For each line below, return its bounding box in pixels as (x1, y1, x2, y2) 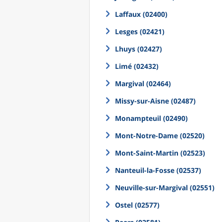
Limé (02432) (115, 61, 159, 71)
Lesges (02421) (115, 27, 165, 36)
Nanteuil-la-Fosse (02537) (115, 166, 201, 175)
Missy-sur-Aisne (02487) (115, 96, 196, 106)
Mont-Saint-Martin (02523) (115, 148, 205, 158)
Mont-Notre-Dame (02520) (115, 131, 205, 140)
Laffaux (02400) (115, 9, 167, 19)
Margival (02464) (115, 79, 171, 88)
